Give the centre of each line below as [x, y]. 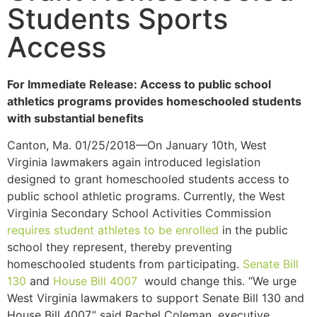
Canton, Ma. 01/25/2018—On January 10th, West [137, 145]
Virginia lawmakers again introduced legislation [134, 162]
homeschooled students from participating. [125, 264]
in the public [253, 230]
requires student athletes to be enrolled [113, 230]
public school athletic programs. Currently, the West [146, 196]
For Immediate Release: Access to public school [139, 84]
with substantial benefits [75, 118]
